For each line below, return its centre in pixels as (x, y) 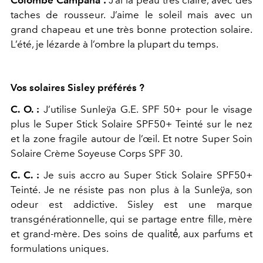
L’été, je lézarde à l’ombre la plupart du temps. (114, 44)
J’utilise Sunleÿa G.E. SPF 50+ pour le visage (146, 109)
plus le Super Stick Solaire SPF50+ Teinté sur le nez (131, 124)
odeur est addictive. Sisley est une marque (131, 204)
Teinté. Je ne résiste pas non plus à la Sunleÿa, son (131, 189)
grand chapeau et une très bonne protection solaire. (131, 29)
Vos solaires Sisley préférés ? (77, 87)
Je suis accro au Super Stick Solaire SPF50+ (148, 175)
